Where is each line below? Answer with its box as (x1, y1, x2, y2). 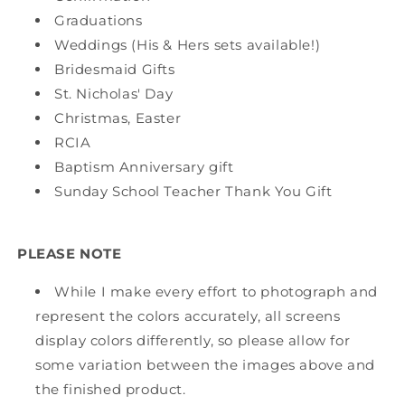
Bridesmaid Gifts (54, 60, 175, 78)
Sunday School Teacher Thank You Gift (54, 182, 333, 200)
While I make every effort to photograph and (54, 282, 378, 300)
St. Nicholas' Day (54, 84, 174, 102)
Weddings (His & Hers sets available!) (54, 35, 321, 53)
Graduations (54, 11, 143, 29)
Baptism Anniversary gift (54, 157, 234, 175)
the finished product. (35, 380, 186, 398)
